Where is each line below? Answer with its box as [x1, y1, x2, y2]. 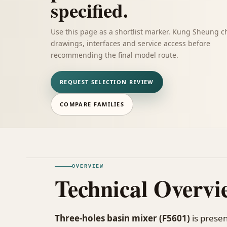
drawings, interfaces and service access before [51, 38, 210, 48]
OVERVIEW [72, 163, 104, 169]
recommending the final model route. [51, 50, 178, 60]
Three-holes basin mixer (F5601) [55, 212, 190, 224]
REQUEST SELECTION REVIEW [60, 78, 154, 86]
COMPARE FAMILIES [60, 100, 125, 108]
